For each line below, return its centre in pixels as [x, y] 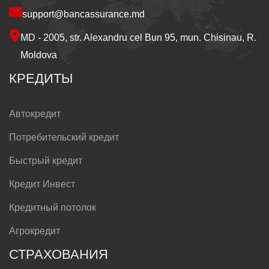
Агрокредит [35, 231]
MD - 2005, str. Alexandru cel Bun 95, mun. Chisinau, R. [139, 37]
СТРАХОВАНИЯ [59, 254]
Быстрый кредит [46, 160]
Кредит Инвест [42, 184]
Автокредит [35, 113]
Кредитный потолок [53, 207]
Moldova [39, 55]
